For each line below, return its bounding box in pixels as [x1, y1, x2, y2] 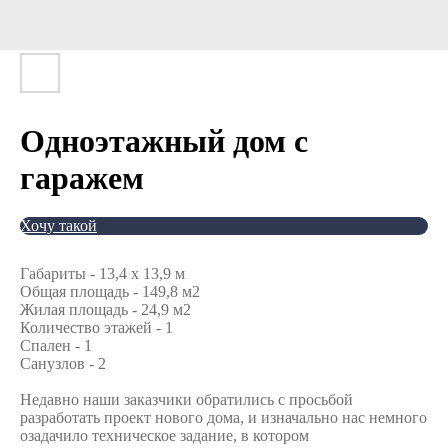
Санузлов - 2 [20, 355, 106, 372]
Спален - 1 [20, 337, 92, 354]
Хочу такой [20, 217, 97, 234]
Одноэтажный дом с [20, 123, 308, 159]
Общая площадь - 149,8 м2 [20, 283, 200, 300]
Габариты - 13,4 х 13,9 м [20, 265, 185, 282]
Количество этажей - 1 [20, 319, 173, 336]
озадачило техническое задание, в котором [20, 427, 309, 444]
